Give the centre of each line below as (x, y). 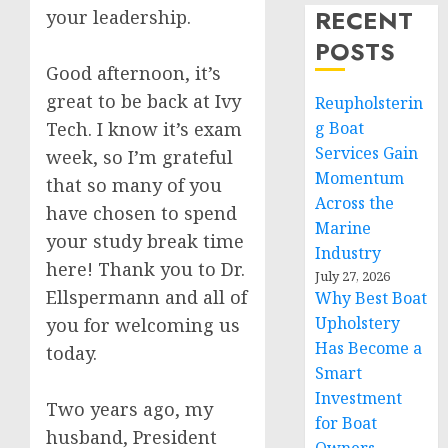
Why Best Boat (371, 298)
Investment (359, 398)
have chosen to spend (141, 213)
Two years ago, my (129, 409)
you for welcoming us (143, 325)
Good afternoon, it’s (133, 73)
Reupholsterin (369, 103)
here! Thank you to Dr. (145, 269)
